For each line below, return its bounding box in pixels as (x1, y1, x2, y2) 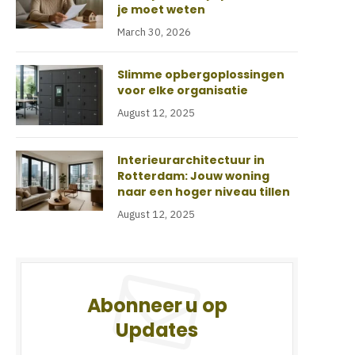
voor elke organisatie (117, 82, 248, 98)
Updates (116, 317, 198, 343)
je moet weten (117, 2, 205, 17)
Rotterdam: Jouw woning (117, 168, 269, 184)
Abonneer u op (86, 292, 227, 319)
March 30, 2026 (117, 25, 191, 39)
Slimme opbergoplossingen (117, 67, 284, 82)
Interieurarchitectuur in (117, 152, 265, 168)
